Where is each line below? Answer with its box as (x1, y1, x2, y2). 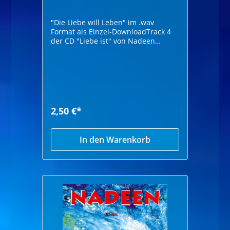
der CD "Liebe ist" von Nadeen (51, 35, 156, 46)
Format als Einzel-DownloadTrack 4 (51, 26, 171, 36)
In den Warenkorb (80, 133, 150, 145)
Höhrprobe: (51, 45, 91, 55)
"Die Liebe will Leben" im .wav (51, 17, 155, 27)
